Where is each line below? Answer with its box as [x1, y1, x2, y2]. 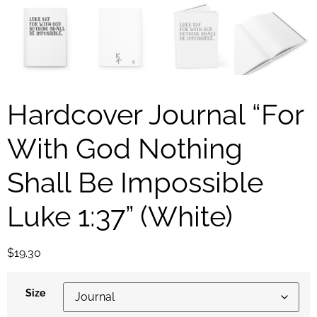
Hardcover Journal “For [7, 97, 304, 131]
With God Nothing [7, 131, 243, 165]
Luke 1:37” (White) [7, 199, 233, 233]
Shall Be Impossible [7, 165, 263, 199]
